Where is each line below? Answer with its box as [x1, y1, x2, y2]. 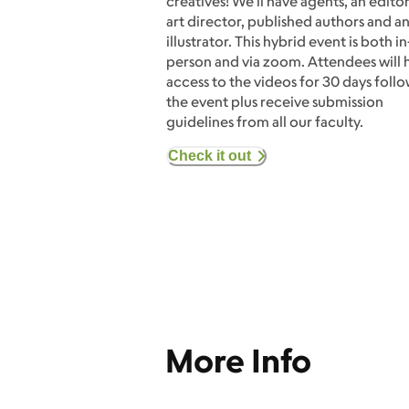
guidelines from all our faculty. [166, 111, 363, 131]
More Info [164, 339, 311, 381]
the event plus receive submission [166, 91, 383, 110]
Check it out [168, 147, 251, 163]
